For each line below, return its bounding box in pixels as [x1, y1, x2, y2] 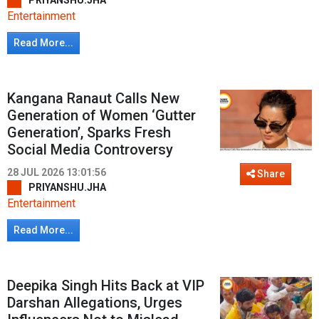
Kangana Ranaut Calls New [7, 90, 179, 108]
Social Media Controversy [7, 141, 173, 159]
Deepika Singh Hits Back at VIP [7, 277, 204, 295]
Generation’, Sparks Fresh [7, 124, 171, 142]
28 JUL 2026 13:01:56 [7, 167, 106, 179]
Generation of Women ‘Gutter [7, 107, 196, 125]
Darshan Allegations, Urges [7, 294, 182, 312]
